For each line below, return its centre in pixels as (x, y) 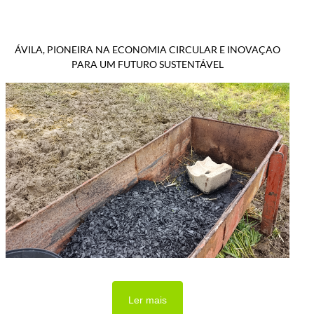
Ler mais (148, 300)
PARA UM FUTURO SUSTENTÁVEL (148, 64)
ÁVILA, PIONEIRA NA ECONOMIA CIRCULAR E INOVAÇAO (148, 49)
